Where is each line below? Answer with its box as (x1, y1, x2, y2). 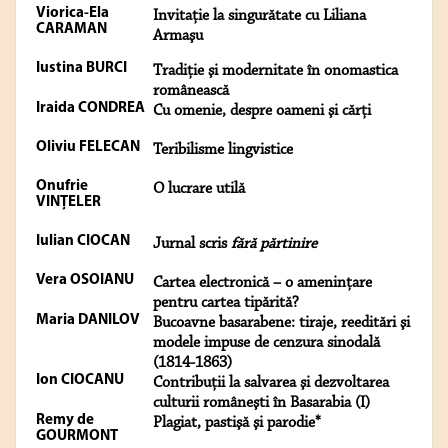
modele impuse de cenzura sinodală (153, 335, 380, 352)
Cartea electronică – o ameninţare (153, 275, 372, 292)
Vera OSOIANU (36, 273, 134, 289)
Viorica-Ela (36, 6, 109, 22)
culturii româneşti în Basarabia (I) (153, 395, 370, 412)
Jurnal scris (153, 236, 231, 253)
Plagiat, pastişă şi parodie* (153, 415, 321, 432)
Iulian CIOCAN (36, 234, 130, 250)
